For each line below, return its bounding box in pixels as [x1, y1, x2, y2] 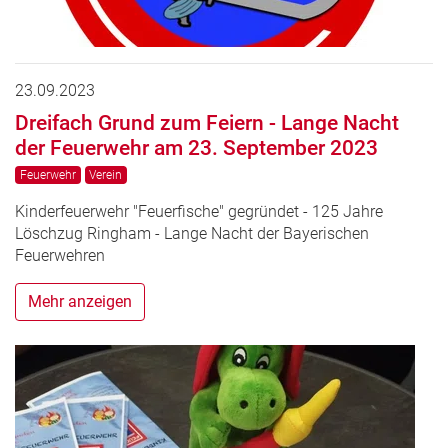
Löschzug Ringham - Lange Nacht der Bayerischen [15, 224, 369, 244]
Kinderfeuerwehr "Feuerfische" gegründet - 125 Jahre [15, 202, 383, 222]
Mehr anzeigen [28, 292, 132, 312]
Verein [89, 168, 123, 183]
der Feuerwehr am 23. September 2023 [15, 134, 378, 160]
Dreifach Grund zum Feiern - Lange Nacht [15, 109, 399, 135]
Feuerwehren [15, 246, 105, 266]
